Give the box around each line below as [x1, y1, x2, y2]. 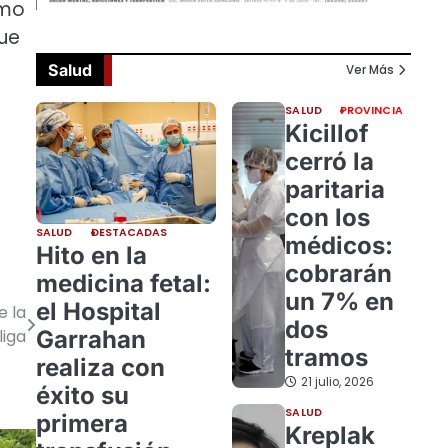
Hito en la [36, 240, 147, 270]
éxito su [36, 380, 129, 410]
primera [36, 408, 128, 438]
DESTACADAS [90, 224, 168, 240]
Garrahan [36, 324, 146, 354]
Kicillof [285, 118, 370, 148]
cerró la [285, 146, 375, 176]
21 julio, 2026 [301, 373, 375, 390]
